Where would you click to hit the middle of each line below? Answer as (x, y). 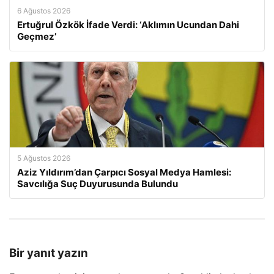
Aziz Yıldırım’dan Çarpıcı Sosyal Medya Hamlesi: (124, 172)
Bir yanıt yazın (49, 253)
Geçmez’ (37, 36)
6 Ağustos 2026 (44, 10)
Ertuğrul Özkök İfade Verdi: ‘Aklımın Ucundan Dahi (128, 24)
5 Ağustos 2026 (44, 158)
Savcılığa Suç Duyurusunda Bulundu (98, 183)
